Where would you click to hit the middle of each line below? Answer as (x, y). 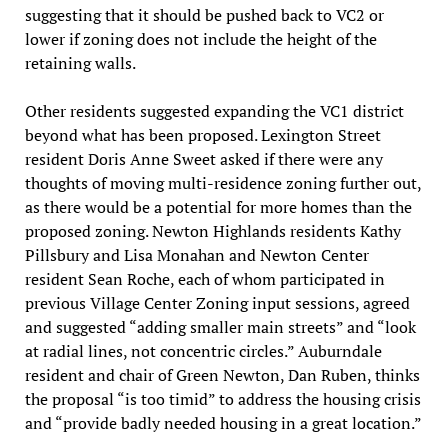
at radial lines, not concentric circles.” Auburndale (203, 350)
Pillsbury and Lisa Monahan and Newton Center (196, 254)
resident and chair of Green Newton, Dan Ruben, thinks (222, 374)
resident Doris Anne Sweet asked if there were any (203, 158)
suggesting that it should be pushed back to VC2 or (204, 14)
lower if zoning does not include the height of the (200, 38)
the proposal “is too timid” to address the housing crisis (222, 398)
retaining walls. (80, 62)
